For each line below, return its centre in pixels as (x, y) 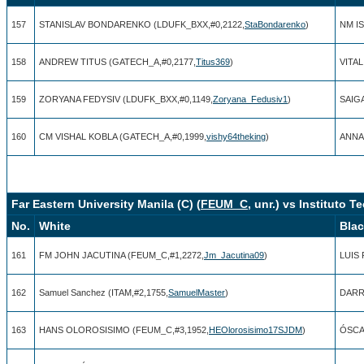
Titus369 (213, 61)
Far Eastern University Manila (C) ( (106, 204)
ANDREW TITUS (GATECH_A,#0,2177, (117, 61)
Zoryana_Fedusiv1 (250, 99)
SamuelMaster (197, 292)
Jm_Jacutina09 (234, 255)
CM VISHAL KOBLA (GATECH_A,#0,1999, (123, 136)
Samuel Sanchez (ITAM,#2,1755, (104, 292)
